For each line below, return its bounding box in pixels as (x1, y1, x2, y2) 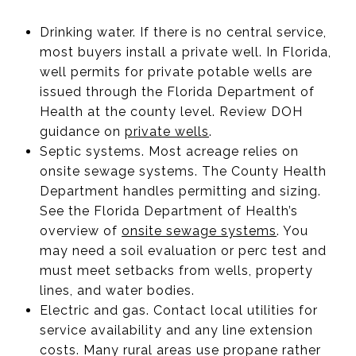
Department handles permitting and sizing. (39, 183, 321, 199)
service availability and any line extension (39, 322, 313, 338)
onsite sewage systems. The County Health (39, 163, 327, 179)
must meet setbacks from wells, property (39, 262, 313, 278)
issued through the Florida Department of (39, 83, 315, 99)
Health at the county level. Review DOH (39, 103, 303, 119)
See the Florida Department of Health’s (39, 203, 298, 219)
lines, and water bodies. (39, 282, 195, 298)
